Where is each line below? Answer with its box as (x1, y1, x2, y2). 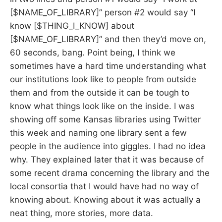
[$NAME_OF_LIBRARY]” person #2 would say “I (10, 7, 195, 18)
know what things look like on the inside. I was (10, 101, 195, 111)
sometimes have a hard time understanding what (10, 61, 206, 71)
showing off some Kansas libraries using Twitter (10, 114, 201, 125)
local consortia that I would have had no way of (10, 181, 199, 192)
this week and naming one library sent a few (10, 128, 187, 138)
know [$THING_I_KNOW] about (10, 21, 134, 31)
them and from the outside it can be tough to (10, 88, 189, 98)
